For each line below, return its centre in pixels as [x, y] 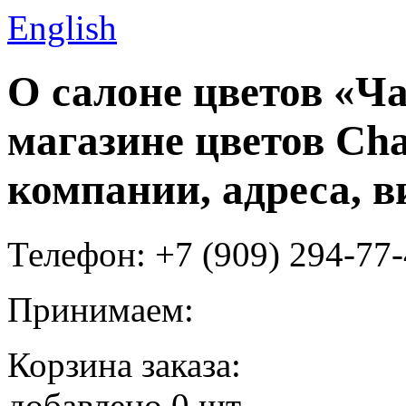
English [62, 28]
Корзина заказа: [124, 364]
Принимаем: [101, 309]
